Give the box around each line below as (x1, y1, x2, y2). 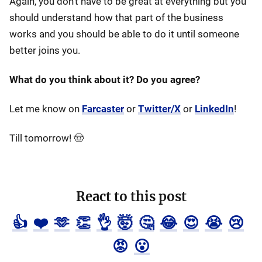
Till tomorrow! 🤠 (9, 132, 84, 144)
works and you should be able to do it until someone (9, 28, 239, 40)
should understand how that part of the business (9, 12, 223, 23)
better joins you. (9, 44, 82, 56)
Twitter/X (138, 103, 181, 115)
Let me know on (9, 103, 82, 115)
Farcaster (82, 103, 124, 115)
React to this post (75, 188, 187, 205)
